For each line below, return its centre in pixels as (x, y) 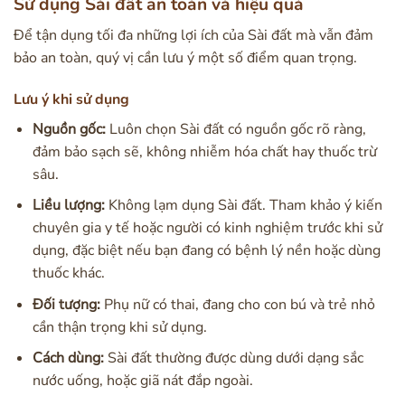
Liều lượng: (68, 206)
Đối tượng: (66, 304)
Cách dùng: (68, 358)
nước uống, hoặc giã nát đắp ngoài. (142, 381)
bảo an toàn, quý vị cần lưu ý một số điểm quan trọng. (185, 57)
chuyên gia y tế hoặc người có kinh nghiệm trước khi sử (207, 228)
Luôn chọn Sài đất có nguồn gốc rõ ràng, (235, 129)
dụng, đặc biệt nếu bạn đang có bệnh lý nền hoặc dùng (206, 251)
